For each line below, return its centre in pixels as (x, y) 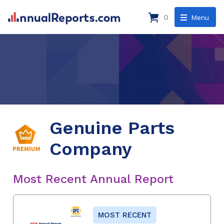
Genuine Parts (112, 128)
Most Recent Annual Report (93, 179)
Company (91, 149)
